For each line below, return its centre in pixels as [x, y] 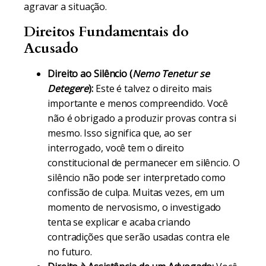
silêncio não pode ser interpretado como [137, 178]
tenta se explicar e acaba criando [119, 222]
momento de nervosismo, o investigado [134, 207]
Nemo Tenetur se [171, 74]
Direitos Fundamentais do [106, 32]
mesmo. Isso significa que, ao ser [120, 133]
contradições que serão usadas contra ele [139, 237]
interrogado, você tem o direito [116, 148]
